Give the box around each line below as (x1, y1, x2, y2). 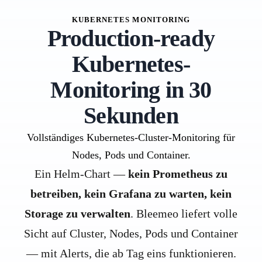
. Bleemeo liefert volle (130, 206, 237, 220)
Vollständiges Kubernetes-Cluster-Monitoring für (27, 131, 235, 143)
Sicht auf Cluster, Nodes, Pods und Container (24, 226, 238, 240)
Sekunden (84, 102, 178, 129)
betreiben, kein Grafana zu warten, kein (30, 187, 232, 200)
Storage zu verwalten (25, 206, 130, 220)
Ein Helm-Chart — (35, 167, 128, 180)
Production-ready (47, 25, 215, 51)
